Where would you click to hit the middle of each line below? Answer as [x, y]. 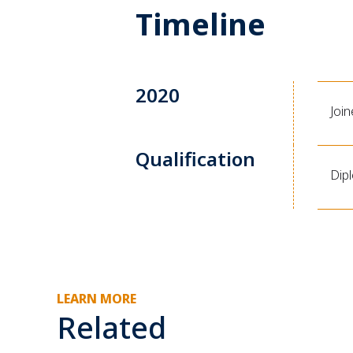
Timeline [201, 23]
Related [111, 327]
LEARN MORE [97, 299]
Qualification [196, 158]
